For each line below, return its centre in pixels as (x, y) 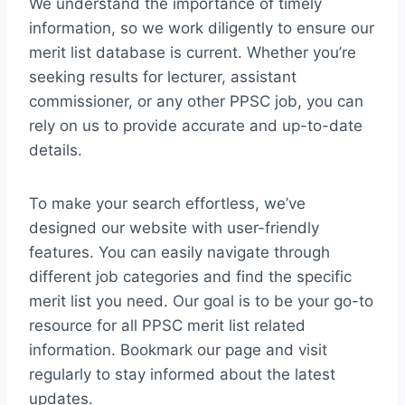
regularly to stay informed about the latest (182, 375)
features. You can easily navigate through (179, 253)
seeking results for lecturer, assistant (163, 77)
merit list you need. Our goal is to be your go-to (201, 301)
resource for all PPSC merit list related (167, 326)
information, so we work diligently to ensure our (202, 28)
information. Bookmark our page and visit (178, 350)
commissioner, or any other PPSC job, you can (196, 102)
